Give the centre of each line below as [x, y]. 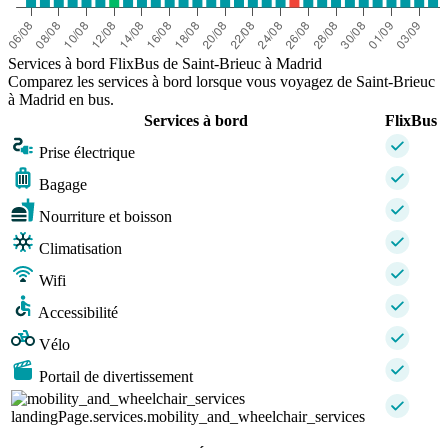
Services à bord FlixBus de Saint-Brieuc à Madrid [165, 63]
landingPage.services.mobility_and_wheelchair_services [188, 416]
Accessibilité [78, 312]
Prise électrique [87, 152]
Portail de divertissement [116, 376]
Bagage [63, 184]
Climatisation [80, 248]
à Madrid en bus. [61, 99]
